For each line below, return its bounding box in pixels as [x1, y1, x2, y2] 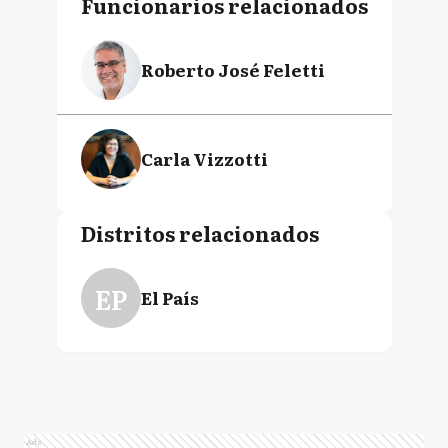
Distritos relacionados [80, 218, 319, 248]
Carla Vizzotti [140, 146, 268, 171]
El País [140, 285, 199, 310]
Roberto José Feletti [140, 57, 325, 82]
